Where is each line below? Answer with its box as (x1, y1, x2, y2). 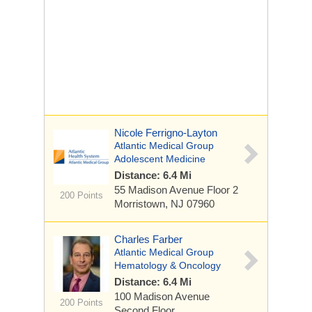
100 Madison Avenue (114, 290, 210, 302)
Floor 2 (207, 184, 238, 196)
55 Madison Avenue (114, 184, 207, 196)
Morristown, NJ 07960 (114, 198, 214, 210)
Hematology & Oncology (114, 260, 221, 271)
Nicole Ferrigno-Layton (114, 127, 217, 139)
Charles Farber (114, 233, 182, 245)
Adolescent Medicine (114, 153, 205, 164)
